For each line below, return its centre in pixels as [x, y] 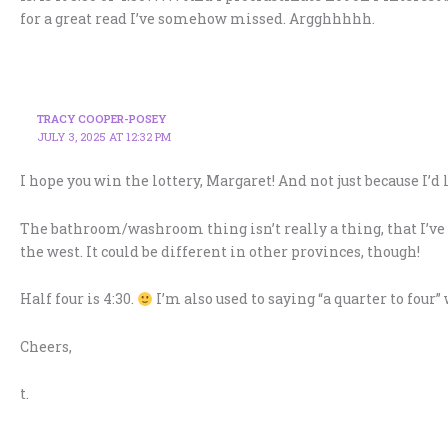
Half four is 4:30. [78, 299]
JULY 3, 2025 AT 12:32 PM [104, 137]
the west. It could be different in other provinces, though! [220, 251]
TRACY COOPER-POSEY [102, 119]
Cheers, [46, 346]
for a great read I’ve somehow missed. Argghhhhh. [197, 18]
